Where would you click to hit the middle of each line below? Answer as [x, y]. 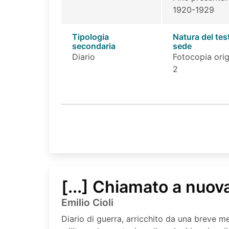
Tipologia [90, 37]
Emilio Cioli [87, 202]
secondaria [94, 46]
